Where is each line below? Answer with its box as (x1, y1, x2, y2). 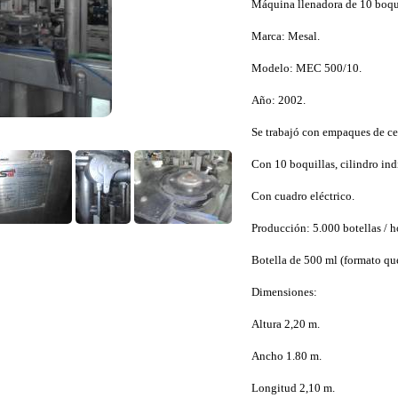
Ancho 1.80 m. (251, 349, 322, 362)
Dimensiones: (251, 285, 317, 298)
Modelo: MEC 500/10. (251, 61, 362, 75)
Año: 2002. (251, 93, 306, 107)
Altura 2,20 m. (251, 317, 320, 330)
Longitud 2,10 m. (251, 381, 335, 394)
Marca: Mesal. (251, 29, 320, 43)
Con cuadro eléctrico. (251, 189, 354, 203)
